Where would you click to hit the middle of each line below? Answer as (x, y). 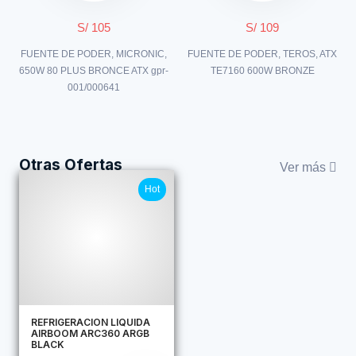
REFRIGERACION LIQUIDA (91, 322)
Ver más (304, 167)
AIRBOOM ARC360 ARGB (90, 333)
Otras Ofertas (71, 164)
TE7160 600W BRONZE (262, 70)
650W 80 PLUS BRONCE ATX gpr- (94, 70)
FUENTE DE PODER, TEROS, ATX (262, 54)
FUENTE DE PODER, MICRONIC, (94, 54)
